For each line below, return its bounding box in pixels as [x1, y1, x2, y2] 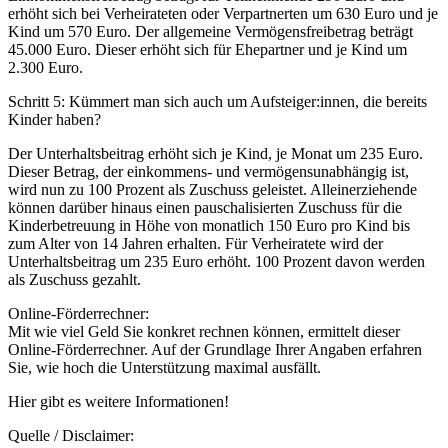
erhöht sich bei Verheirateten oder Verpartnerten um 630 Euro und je [8, 5, 438, 22]
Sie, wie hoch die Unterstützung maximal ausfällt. [8, 359, 321, 376]
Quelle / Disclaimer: [8, 427, 134, 444]
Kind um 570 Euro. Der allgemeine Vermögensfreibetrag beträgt [8, 23, 413, 40]
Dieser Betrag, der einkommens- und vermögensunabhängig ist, [8, 163, 409, 180]
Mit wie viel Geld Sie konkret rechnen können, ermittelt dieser [8, 323, 400, 340]
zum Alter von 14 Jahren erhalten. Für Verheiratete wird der [8, 235, 383, 252]
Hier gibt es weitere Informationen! [8, 393, 229, 410]
